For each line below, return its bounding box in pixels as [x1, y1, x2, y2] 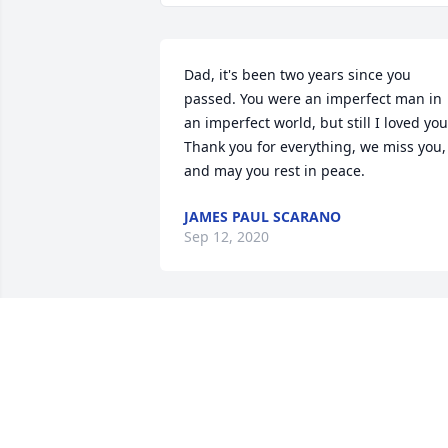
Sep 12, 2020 [184, 227, 269, 247]
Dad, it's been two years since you [184, 65, 411, 85]
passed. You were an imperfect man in [184, 89, 442, 109]
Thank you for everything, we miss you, [184, 137, 446, 157]
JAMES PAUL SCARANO [184, 207, 341, 227]
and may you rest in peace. [184, 161, 365, 181]
